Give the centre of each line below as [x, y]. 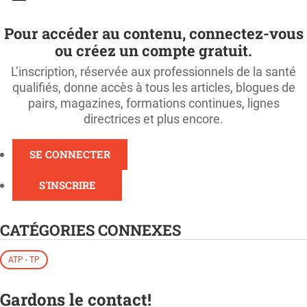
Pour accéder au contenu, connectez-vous [153, 33]
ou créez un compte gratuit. [153, 50]
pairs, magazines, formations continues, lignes [153, 103]
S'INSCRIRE [67, 185]
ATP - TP [24, 260]
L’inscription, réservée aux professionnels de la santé [153, 71]
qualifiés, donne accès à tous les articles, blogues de [153, 87]
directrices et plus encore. [153, 119]
